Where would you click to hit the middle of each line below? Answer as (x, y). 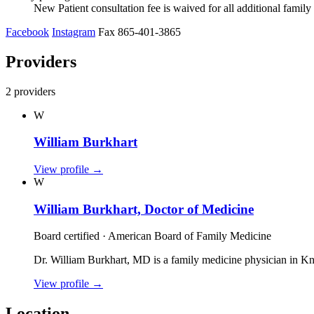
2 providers (30, 91)
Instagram (74, 32)
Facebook (27, 32)
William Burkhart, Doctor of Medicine (144, 209)
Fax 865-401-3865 (139, 32)
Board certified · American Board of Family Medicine (152, 236)
